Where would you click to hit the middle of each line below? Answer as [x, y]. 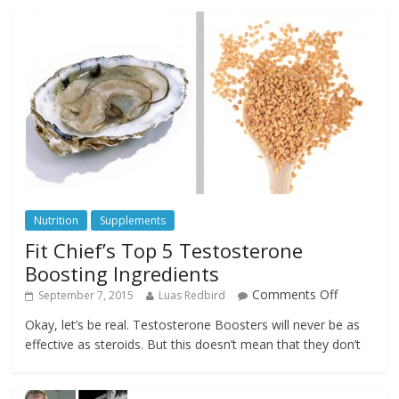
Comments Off [295, 295]
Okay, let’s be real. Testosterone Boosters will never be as [193, 325]
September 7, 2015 [86, 296]
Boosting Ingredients [122, 274]
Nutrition [57, 221]
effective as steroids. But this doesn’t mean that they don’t [193, 345]
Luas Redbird [192, 296]
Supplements [133, 221]
